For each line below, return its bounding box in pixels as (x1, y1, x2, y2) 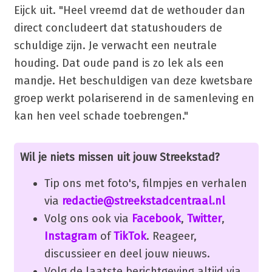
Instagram (44, 229, 97, 243)
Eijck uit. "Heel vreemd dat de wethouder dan (13, 3, 245, 17)
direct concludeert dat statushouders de (13, 21, 222, 35)
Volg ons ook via (44, 211, 132, 225)
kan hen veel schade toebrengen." (13, 109, 188, 123)
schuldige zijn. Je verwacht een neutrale (13, 38, 217, 52)
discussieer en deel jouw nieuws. (44, 246, 210, 260)
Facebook (131, 211, 181, 225)
